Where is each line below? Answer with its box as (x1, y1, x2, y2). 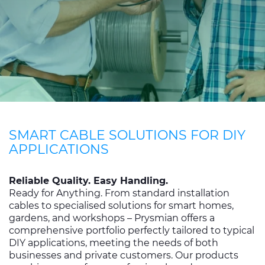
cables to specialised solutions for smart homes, (9, 200, 234, 211)
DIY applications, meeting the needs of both (9, 237, 218, 248)
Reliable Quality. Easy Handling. (9, 175, 171, 186)
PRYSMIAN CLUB (9, 60, 89, 71)
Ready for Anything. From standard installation (9, 188, 230, 199)
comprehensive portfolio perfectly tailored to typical (9, 225, 254, 236)
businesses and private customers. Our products (9, 250, 238, 261)
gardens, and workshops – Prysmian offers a (9, 212, 215, 224)
